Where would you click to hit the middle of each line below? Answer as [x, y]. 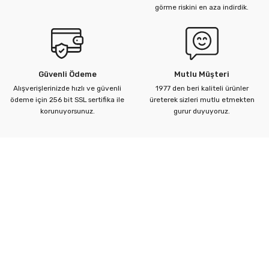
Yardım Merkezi [51, 208]
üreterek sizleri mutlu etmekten [202, 100]
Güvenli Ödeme [67, 74]
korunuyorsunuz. [67, 111]
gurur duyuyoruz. [202, 111]
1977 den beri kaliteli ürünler [202, 89]
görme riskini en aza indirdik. [202, 8]
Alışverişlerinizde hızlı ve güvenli [67, 89]
